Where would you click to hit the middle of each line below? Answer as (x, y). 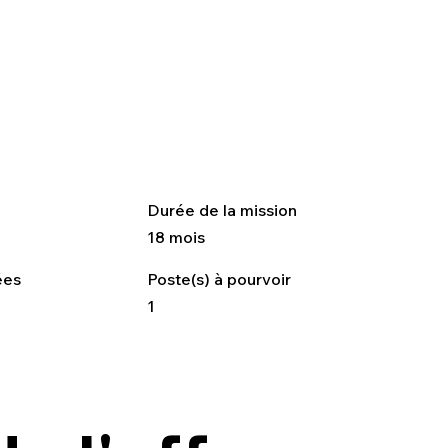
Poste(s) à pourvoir (221, 279)
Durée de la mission (224, 210)
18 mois (176, 237)
